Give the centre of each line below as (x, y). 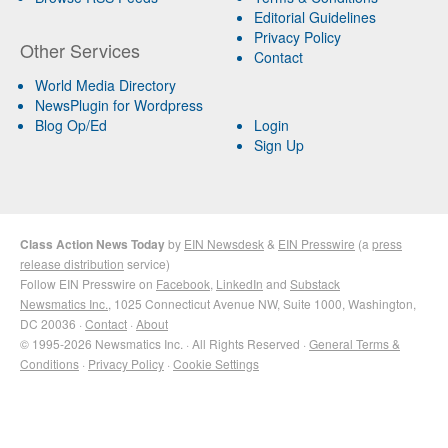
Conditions (49, 363)
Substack (315, 283)
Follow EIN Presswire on (88, 283)
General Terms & (354, 343)
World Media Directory (105, 84)
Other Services (80, 49)
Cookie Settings (216, 363)
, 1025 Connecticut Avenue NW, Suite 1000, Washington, (262, 303)
